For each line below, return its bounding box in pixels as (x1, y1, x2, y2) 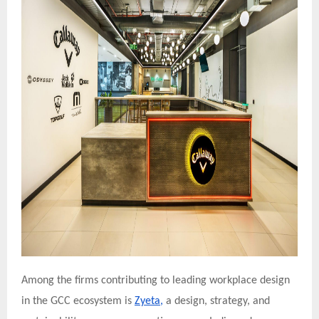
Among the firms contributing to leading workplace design (21, 274, 290, 286)
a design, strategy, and (163, 295, 270, 307)
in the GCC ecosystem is (21, 295, 135, 307)
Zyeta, (135, 295, 163, 307)
